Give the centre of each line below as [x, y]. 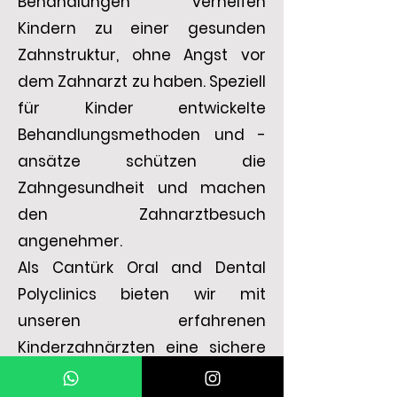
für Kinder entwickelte [142, 108]
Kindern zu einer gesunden [142, 28]
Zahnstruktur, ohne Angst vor [142, 55]
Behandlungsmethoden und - [142, 135]
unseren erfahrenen [142, 321]
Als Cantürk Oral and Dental [142, 268]
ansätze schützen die [142, 161]
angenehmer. [70, 241]
